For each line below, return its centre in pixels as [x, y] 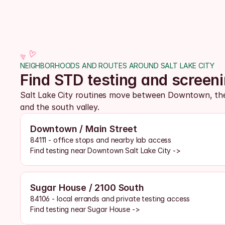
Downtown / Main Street [84, 129]
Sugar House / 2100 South [87, 188]
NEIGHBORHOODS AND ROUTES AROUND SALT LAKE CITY [117, 66]
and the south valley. [61, 107]
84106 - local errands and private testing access [110, 199]
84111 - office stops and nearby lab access [101, 140]
